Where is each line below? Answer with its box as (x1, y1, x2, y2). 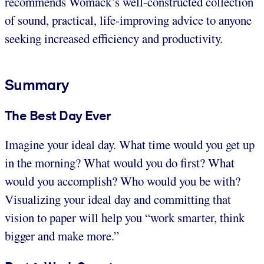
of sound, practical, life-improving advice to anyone (5, 11, 252, 28)
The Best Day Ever (5, 107, 111, 123)
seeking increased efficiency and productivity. (5, 29, 223, 47)
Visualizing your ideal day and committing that (5, 191, 231, 208)
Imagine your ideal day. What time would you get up (5, 136, 255, 153)
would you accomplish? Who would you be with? (5, 173, 240, 190)
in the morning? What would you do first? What (5, 154, 235, 171)
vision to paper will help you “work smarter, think (5, 209, 245, 226)
